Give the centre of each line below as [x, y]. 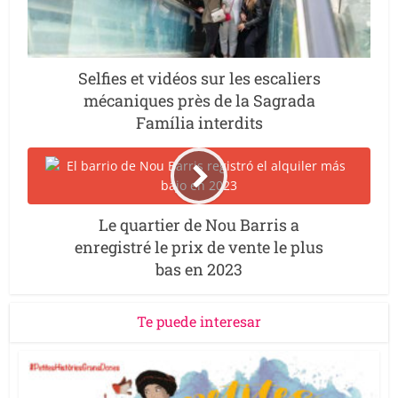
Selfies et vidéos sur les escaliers [199, 78]
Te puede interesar [199, 321]
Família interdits [199, 122]
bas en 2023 [199, 269]
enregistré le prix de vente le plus [199, 247]
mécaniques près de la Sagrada [199, 100]
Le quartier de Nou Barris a [199, 224]
